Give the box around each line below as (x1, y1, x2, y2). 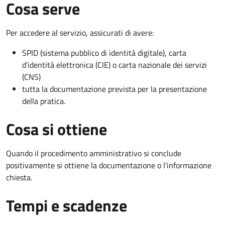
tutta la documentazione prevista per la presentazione (22, 82, 207, 95)
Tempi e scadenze (6, 193, 127, 217)
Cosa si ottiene (6, 117, 107, 141)
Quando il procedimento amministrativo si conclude (6, 147, 181, 159)
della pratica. (22, 94, 65, 107)
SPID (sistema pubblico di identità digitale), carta (22, 46, 186, 59)
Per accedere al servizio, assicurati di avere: (6, 26, 154, 39)
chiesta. (6, 171, 32, 183)
